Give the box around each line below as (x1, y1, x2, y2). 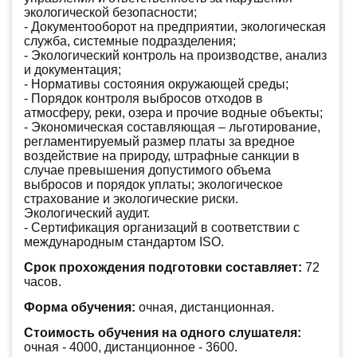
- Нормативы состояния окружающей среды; (24, 77, 288, 92)
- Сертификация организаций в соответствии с (24, 221, 300, 235)
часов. (24, 275, 61, 289)
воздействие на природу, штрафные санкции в (24, 149, 300, 163)
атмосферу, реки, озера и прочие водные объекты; (24, 106, 323, 120)
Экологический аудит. (24, 206, 150, 221)
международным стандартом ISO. (24, 235, 224, 249)
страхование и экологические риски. (24, 192, 238, 206)
